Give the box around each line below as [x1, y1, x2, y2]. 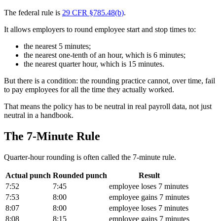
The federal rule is [4, 8, 62, 17]
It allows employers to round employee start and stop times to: [4, 25, 196, 34]
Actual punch [5, 171, 51, 180]
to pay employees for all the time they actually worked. [4, 85, 174, 94]
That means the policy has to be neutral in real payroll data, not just [4, 102, 212, 111]
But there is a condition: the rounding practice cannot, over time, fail [4, 76, 215, 85]
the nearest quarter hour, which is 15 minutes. [24, 60, 164, 69]
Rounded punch [53, 171, 107, 180]
